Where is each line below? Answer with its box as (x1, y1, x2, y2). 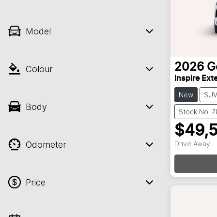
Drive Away (174, 139, 210, 148)
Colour (26, 63, 53, 74)
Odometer (26, 139, 66, 150)
